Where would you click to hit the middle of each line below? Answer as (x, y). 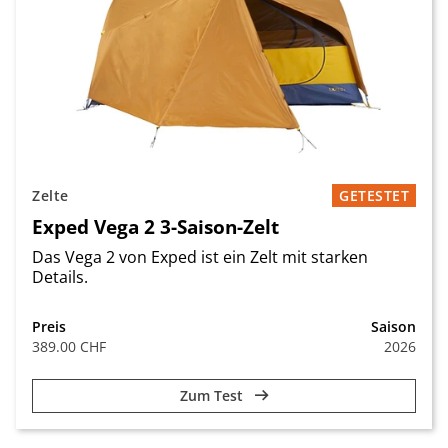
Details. (62, 277)
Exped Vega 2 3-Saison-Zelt (155, 226)
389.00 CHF (69, 346)
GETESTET (374, 195)
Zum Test (213, 395)
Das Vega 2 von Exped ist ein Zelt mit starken (200, 257)
